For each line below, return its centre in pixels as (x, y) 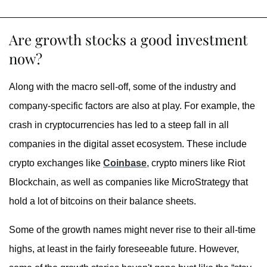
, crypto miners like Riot (196, 163)
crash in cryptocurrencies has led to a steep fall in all (119, 125)
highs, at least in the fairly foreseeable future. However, (124, 249)
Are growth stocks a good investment (128, 40)
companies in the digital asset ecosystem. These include (128, 144)
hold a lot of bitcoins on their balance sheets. (103, 201)
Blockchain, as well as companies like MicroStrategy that (128, 182)
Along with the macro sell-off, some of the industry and (122, 87)
